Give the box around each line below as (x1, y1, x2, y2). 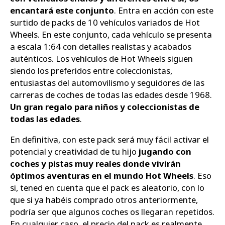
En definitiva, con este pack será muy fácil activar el (10, 134, 209, 146)
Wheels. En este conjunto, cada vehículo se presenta (10, 29, 212, 41)
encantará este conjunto (10, 5, 114, 17)
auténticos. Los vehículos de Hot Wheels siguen (10, 53, 193, 65)
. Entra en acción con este (114, 5, 213, 17)
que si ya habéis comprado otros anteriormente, (10, 194, 198, 206)
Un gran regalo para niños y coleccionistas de (10, 101, 199, 113)
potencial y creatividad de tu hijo (10, 146, 137, 158)
